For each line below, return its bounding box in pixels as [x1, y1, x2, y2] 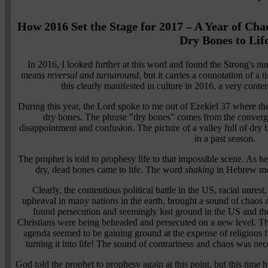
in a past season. [194, 133, 255, 144]
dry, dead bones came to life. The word [35, 164, 185, 175]
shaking [185, 164, 217, 175]
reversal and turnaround [47, 69, 139, 80]
